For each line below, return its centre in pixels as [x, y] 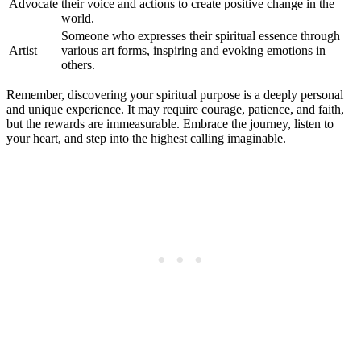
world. [78, 18]
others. [78, 64]
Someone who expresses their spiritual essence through [201, 35]
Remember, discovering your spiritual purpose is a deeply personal [175, 94]
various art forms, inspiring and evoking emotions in [193, 50]
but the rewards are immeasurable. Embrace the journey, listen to [170, 123]
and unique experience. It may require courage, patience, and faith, [175, 109]
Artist [23, 50]
